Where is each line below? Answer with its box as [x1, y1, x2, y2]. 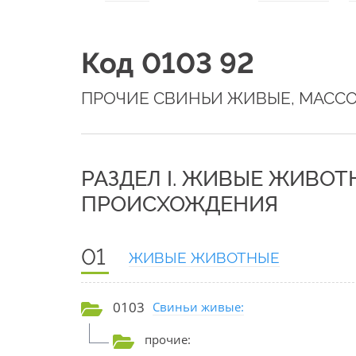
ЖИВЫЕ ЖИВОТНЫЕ [129, 249, 280, 267]
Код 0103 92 [81, 46, 254, 80]
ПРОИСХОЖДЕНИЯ [81, 192, 278, 217]
